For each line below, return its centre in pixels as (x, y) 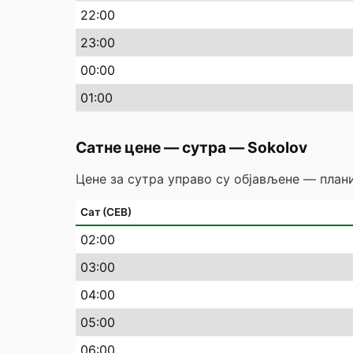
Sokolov (277, 147)
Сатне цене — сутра (151, 147)
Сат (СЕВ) (106, 212)
